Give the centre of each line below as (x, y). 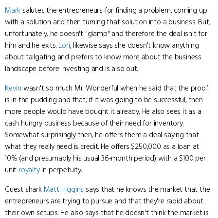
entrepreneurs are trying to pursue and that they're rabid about (104, 201)
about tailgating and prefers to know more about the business (103, 57)
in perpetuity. (61, 170)
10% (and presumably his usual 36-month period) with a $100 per (105, 158)
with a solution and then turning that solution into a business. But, (108, 22)
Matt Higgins (64, 189)
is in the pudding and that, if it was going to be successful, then (104, 100)
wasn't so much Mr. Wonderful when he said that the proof (115, 88)
